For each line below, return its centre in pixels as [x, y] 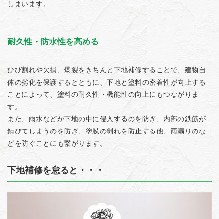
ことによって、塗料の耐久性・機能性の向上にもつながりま [103, 94]
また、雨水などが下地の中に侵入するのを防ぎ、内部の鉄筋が [107, 119]
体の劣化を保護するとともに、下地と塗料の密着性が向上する [107, 82]
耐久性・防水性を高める [53, 42]
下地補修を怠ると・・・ [56, 170]
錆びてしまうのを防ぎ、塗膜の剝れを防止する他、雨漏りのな [107, 131]
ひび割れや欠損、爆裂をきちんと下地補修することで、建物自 [107, 70]
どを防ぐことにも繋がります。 [57, 143]
